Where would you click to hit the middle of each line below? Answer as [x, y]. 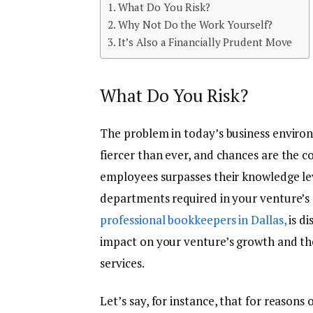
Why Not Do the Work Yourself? [195, 24]
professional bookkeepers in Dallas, [193, 220]
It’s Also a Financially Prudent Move [207, 42]
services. [123, 263]
